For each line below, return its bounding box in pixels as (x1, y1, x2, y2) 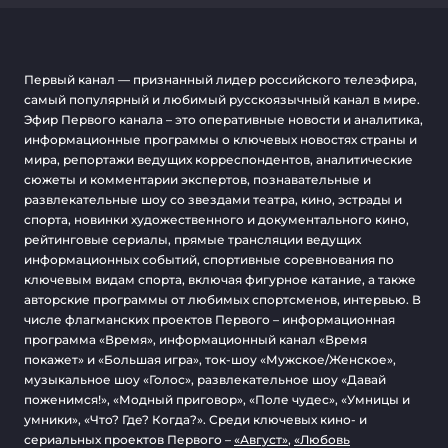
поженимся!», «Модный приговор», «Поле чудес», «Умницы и (24, 392, 410, 407)
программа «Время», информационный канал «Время (24, 332, 367, 347)
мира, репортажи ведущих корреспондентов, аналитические (24, 152, 413, 167)
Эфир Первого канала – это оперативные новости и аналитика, (24, 112, 423, 127)
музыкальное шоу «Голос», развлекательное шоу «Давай (24, 372, 386, 387)
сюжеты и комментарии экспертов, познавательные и (24, 172, 371, 187)
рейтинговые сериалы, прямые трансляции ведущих (24, 232, 361, 247)
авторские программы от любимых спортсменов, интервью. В (24, 292, 421, 307)
